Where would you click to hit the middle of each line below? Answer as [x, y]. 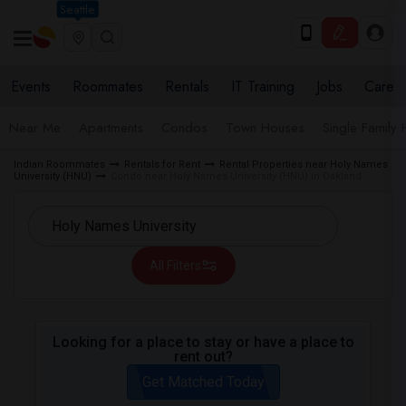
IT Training [263, 87]
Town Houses [265, 128]
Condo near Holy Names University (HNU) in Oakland [236, 176]
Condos [184, 128]
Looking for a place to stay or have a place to [203, 342]
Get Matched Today [203, 382]
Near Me [35, 128]
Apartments [111, 128]
